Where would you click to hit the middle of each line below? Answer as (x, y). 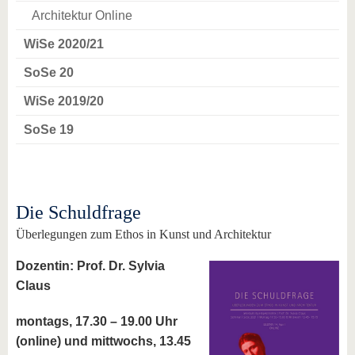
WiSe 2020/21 (64, 44)
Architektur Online (82, 15)
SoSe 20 (49, 73)
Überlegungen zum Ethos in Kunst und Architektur (143, 234)
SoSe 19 (49, 130)
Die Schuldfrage (78, 212)
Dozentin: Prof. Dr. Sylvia (90, 266)
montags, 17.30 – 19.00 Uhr (97, 321)
